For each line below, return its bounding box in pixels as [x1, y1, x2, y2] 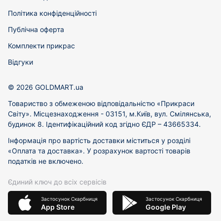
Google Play [145, 202, 186, 211]
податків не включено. [8, 157, 83, 165]
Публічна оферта [8, 25, 64, 34]
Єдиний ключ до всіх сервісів [8, 178, 107, 186]
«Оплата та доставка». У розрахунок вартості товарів [8, 147, 190, 155]
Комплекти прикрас [8, 41, 75, 50]
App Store [41, 202, 74, 211]
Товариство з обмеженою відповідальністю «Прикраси [8, 99, 194, 108]
